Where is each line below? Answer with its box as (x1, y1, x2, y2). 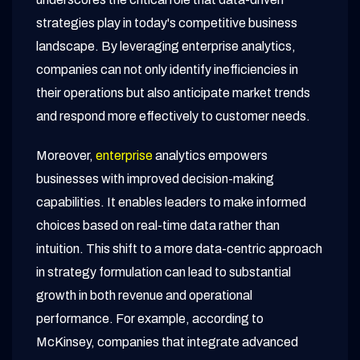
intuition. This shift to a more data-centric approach (36, 242, 322, 256)
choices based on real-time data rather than (36, 219, 280, 233)
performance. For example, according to (36, 312, 264, 326)
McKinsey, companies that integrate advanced (36, 335, 298, 350)
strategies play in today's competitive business (36, 16, 297, 31)
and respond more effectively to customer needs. (36, 109, 310, 124)
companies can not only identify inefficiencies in (36, 63, 298, 77)
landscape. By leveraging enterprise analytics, (36, 39, 296, 54)
